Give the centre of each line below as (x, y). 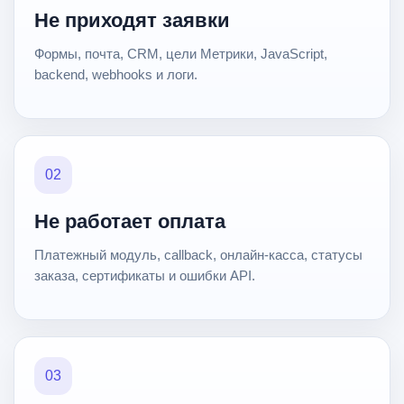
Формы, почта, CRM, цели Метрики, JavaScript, (181, 54)
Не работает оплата (130, 222)
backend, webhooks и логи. (116, 75)
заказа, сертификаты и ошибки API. (145, 276)
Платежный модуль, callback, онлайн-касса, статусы (198, 255)
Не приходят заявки (132, 21)
